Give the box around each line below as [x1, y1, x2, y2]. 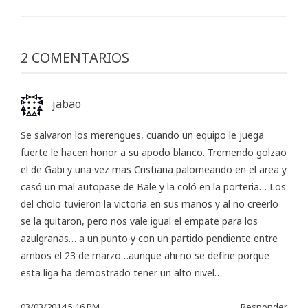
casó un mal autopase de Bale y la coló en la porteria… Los [21, 180, 286, 194]
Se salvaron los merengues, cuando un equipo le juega [21, 129, 264, 142]
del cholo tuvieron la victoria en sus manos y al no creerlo [21, 197, 278, 211]
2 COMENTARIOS [21, 48, 129, 67]
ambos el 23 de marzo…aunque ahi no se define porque [21, 249, 269, 263]
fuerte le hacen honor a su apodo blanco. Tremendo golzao [21, 146, 287, 159]
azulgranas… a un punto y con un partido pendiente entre [21, 232, 278, 245]
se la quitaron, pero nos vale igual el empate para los [21, 214, 258, 228]
